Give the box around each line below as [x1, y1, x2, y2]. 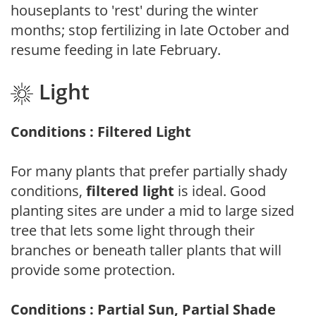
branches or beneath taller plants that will [11, 240, 281, 260]
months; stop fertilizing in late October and [11, 20, 289, 40]
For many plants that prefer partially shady [11, 161, 287, 181]
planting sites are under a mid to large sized [11, 200, 294, 220]
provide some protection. [11, 260, 175, 279]
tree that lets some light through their [11, 220, 255, 240]
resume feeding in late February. [11, 40, 221, 60]
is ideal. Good [174, 181, 266, 200]
